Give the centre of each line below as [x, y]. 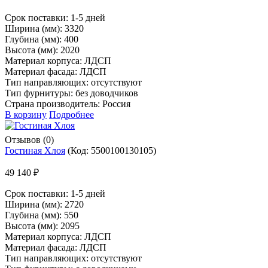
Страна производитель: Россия [68, 103]
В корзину [26, 114]
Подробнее [71, 114]
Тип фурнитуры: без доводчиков [71, 93]
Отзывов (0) [29, 139]
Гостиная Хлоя [35, 150]
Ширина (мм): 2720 [44, 204]
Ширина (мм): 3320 [44, 28]
